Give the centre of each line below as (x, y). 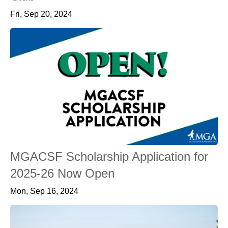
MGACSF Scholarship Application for (109, 156)
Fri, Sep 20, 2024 (41, 14)
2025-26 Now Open (62, 173)
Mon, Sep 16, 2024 (44, 191)
